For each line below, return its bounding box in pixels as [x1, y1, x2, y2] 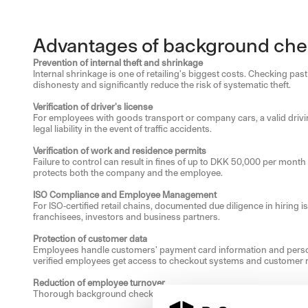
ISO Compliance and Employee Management [33, 190, 217, 200]
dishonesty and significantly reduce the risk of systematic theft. [33, 80, 291, 90]
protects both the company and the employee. [33, 168, 223, 178]
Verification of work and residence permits [33, 146, 206, 156]
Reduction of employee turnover [33, 278, 165, 288]
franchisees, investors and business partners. [33, 212, 220, 222]
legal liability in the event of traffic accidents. [33, 124, 212, 134]
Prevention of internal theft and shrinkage [33, 58, 203, 68]
